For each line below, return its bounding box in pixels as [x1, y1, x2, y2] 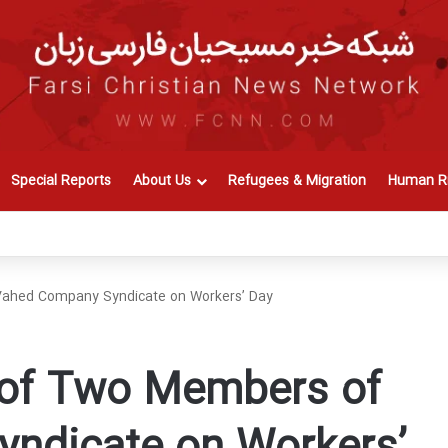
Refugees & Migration [228, 170, 366, 193]
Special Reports [11, 170, 111, 193]
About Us [133, 170, 191, 193]
